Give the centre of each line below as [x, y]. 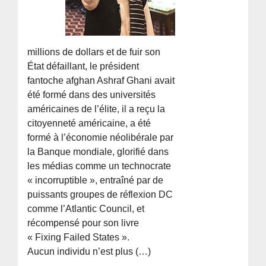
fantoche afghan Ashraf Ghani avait [101, 80]
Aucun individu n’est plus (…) [89, 251]
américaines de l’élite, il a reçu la [96, 109]
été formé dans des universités [92, 94]
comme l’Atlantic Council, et [86, 208]
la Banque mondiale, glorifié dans [98, 151]
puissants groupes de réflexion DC [100, 194]
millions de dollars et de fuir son [94, 52]
